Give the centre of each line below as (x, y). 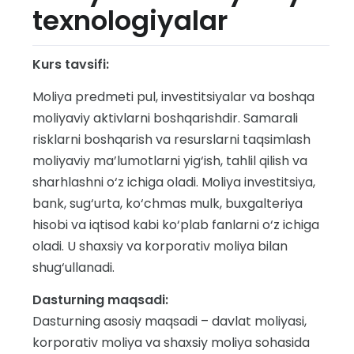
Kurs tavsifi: (71, 64)
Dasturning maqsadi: (100, 300)
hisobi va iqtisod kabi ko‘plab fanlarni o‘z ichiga (176, 225)
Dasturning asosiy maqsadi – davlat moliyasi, (169, 321)
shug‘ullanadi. (73, 267)
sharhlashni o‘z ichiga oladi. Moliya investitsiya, (174, 182)
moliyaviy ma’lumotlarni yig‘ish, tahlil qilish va (170, 161)
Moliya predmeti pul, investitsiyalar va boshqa (173, 97)
